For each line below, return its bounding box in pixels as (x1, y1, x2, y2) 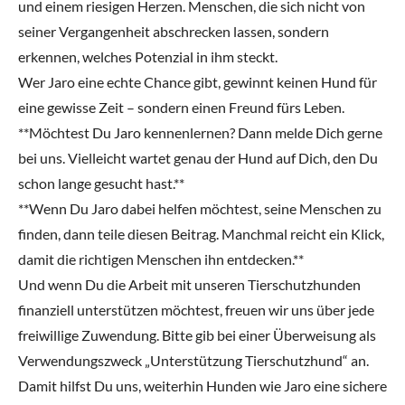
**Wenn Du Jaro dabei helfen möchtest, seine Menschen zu (18, 200, 381, 218)
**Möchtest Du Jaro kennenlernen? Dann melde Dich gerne (18, 124, 382, 142)
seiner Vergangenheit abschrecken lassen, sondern (18, 23, 329, 41)
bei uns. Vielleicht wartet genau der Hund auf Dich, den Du (18, 149, 378, 167)
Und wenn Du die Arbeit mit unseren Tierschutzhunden (18, 276, 361, 294)
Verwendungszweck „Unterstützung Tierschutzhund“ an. (18, 352, 369, 370)
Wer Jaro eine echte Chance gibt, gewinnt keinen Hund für (18, 73, 377, 91)
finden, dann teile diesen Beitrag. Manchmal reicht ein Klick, (18, 225, 384, 243)
